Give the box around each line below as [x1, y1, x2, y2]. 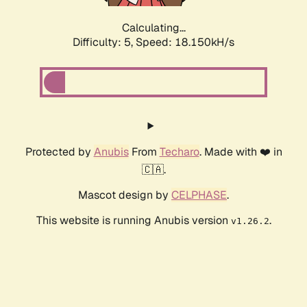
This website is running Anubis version [36, 213, 231, 228]
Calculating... [121, 21, 186, 36]
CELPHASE [171, 188, 227, 203]
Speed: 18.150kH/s [136, 35, 234, 50]
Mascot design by [78, 188, 171, 203]
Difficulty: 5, [73, 35, 136, 50]
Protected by [25, 145, 94, 160]
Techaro [159, 145, 199, 160]
